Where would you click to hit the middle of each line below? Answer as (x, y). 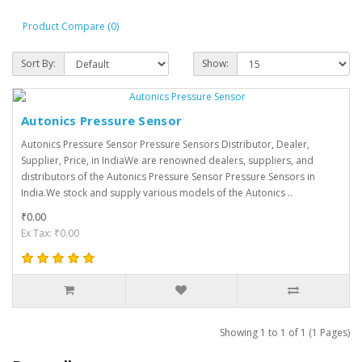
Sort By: (38, 64)
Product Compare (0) (71, 26)
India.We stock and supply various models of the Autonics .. (157, 193)
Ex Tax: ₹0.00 (50, 234)
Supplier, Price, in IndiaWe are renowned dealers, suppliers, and (167, 161)
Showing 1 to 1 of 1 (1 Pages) (285, 333)
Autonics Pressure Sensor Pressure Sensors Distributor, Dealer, (165, 145)
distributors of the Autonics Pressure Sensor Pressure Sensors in (168, 177)
